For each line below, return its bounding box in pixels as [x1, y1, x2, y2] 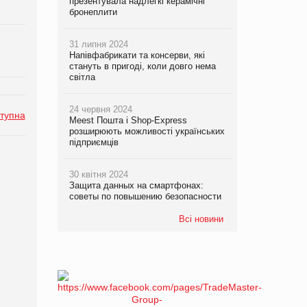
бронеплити [69, 6, 117, 17]
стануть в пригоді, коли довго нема [69, 60, 216, 71]
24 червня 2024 [69, 103, 132, 114]
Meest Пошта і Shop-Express [69, 114, 187, 125]
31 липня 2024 [69, 38, 128, 49]
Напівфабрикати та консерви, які [69, 49, 205, 60]
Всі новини [179, 213, 223, 224]
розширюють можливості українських [69, 125, 225, 136]
